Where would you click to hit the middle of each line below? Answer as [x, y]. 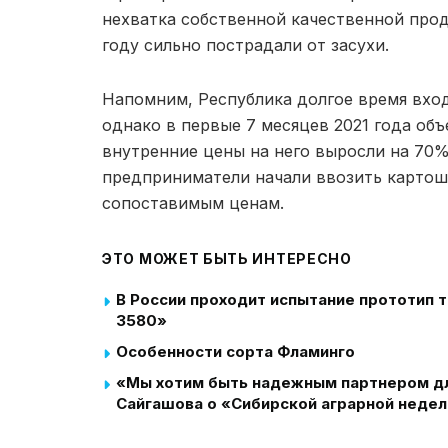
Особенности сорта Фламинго [235, 351]
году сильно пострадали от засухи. [245, 44]
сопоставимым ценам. [193, 202]
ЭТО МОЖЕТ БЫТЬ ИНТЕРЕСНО [227, 258]
